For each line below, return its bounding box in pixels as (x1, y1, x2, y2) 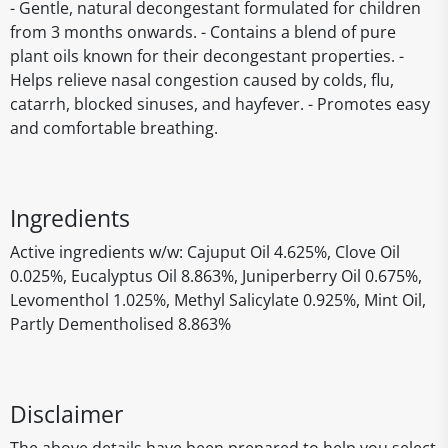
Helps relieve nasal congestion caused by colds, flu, (10, 69, 394, 91)
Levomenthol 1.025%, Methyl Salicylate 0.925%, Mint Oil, (10, 289, 426, 311)
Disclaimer (10, 398, 123, 430)
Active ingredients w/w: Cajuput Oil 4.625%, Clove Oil (10, 241, 400, 263)
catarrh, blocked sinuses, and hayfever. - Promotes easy (10, 93, 430, 115)
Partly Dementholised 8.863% (10, 313, 231, 335)
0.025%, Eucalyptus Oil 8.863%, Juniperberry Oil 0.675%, (10, 265, 422, 287)
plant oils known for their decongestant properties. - (10, 45, 404, 67)
